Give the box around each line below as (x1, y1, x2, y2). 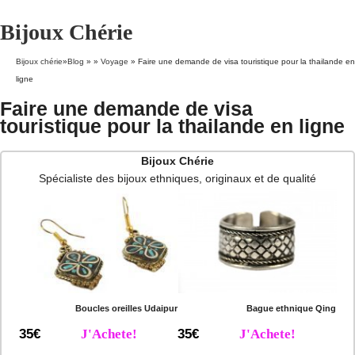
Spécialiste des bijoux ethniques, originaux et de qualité (39, 172, 316, 185)
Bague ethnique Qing (246, 303, 336, 314)
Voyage (101, 57, 128, 66)
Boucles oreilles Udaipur (75, 303, 177, 314)
